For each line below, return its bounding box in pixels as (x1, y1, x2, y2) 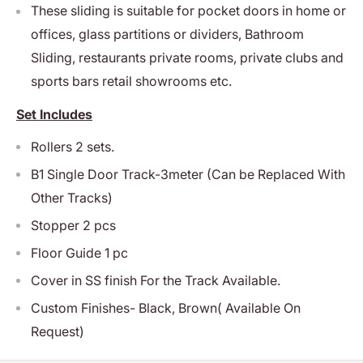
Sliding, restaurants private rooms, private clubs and (31, 49, 344, 66)
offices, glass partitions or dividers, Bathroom (31, 26, 304, 43)
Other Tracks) (31, 189, 113, 206)
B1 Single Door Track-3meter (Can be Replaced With (31, 165, 345, 182)
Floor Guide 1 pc (31, 244, 128, 261)
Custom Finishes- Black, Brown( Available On (31, 299, 301, 316)
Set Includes (16, 105, 92, 122)
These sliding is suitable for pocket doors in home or (31, 2, 346, 19)
